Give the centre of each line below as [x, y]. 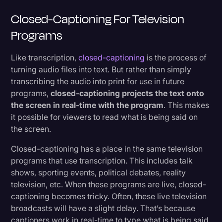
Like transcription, [45, 57]
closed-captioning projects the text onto [128, 93]
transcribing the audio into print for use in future [98, 81]
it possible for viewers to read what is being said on [105, 117]
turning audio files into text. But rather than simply [101, 69]
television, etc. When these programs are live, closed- [109, 184]
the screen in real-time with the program [87, 105]
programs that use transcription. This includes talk [102, 160]
